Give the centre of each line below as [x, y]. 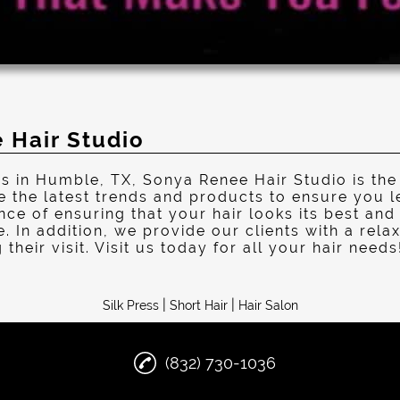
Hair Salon [268, 305]
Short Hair [198, 305]
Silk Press [130, 305]
